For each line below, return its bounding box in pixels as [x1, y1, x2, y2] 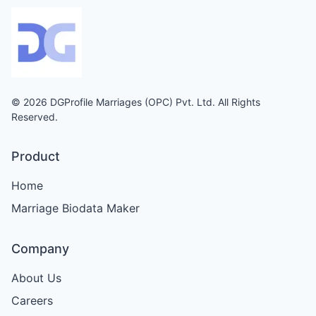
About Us [11, 270, 61, 285]
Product [11, 148, 60, 164]
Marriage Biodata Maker [11, 200, 140, 215]
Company [11, 241, 69, 256]
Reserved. [11, 110, 58, 123]
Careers [11, 293, 53, 308]
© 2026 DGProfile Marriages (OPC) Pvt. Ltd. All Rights [11, 95, 260, 108]
